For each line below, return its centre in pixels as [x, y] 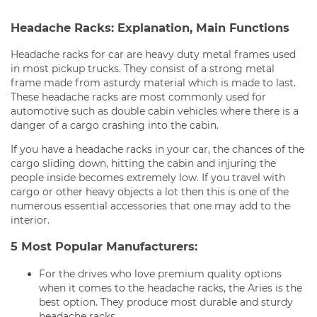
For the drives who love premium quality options [160, 273]
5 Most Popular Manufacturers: [104, 247]
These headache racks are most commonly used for [138, 97]
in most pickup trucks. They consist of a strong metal [143, 68]
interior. [30, 220]
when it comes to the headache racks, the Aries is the [171, 288]
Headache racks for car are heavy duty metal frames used [153, 54]
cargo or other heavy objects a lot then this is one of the [150, 191]
